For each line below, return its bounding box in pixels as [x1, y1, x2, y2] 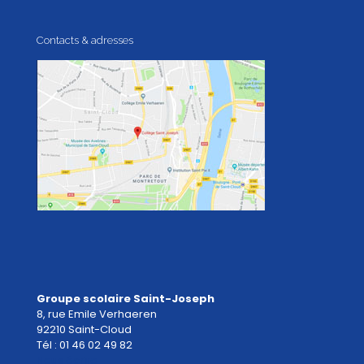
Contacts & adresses [37, 34, 133, 47]
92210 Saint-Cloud [37, 322, 132, 338]
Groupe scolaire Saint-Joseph [37, 291, 214, 307]
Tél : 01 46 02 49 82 [37, 337, 132, 353]
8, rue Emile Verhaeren [37, 306, 157, 323]
